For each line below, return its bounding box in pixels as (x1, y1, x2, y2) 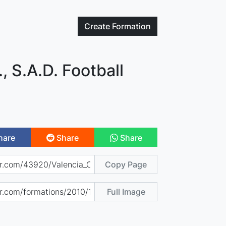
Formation (112, 21, 151, 31)
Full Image (106, 186, 145, 197)
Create (84, 21, 112, 31)
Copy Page (105, 159, 147, 169)
